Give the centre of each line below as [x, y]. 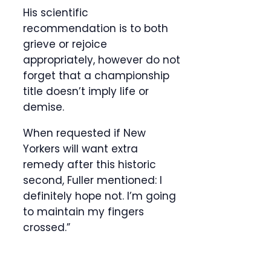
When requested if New [84, 133]
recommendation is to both [96, 29]
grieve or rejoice [65, 44]
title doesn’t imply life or [86, 92]
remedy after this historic [90, 165]
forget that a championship [96, 76]
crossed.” [47, 228]
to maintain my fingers [83, 212]
